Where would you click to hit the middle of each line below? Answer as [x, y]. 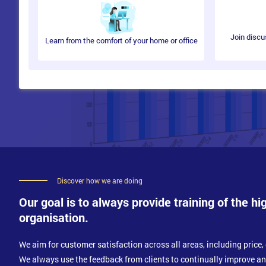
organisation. [54, 217]
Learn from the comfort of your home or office [121, 40]
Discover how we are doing [100, 180]
